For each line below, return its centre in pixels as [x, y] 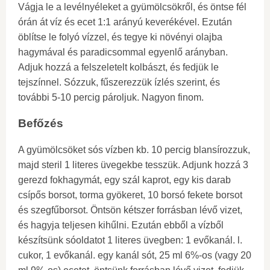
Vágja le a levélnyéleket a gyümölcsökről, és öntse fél [132, 7]
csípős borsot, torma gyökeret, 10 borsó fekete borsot [130, 195]
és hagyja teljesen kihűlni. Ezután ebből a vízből [121, 225]
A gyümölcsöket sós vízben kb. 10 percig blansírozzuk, [134, 150]
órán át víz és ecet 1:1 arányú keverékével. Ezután [125, 22]
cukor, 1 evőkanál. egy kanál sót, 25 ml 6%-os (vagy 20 [135, 256]
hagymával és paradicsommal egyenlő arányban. [123, 52]
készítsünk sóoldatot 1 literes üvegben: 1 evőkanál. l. [130, 240]
